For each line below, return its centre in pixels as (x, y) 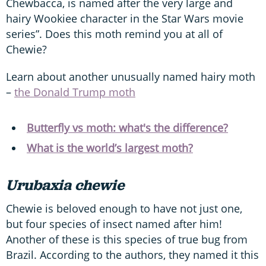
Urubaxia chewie (65, 185)
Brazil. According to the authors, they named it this (132, 255)
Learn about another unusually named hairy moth (131, 77)
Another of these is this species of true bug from (127, 239)
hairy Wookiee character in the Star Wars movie (125, 18)
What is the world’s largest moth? (110, 148)
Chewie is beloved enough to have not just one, (124, 208)
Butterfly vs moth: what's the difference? (127, 128)
